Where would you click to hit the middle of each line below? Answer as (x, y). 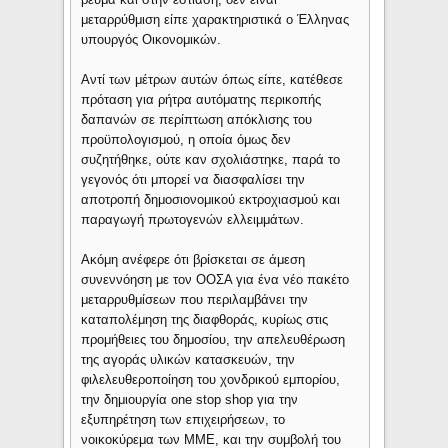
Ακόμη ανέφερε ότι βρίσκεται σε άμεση (193, 260)
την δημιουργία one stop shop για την (190, 400)
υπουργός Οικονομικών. (151, 40)
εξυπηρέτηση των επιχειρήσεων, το (183, 420)
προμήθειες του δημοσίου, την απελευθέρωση (213, 340)
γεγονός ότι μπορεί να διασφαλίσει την (193, 180)
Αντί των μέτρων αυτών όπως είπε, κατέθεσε (212, 80)
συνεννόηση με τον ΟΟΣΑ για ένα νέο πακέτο (215, 280)
